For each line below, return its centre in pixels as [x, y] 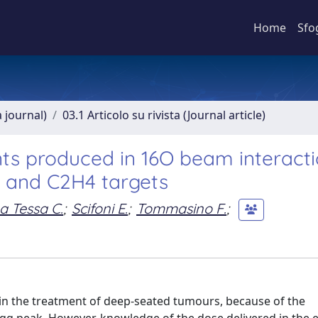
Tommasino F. [181, 208]
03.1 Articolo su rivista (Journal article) [164, 115]
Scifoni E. [100, 208]
